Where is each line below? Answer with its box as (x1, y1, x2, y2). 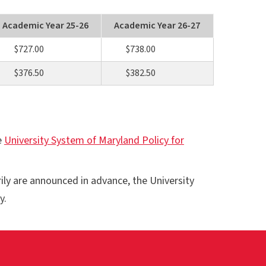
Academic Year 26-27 (114, 18, 200, 32)
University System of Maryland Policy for (4, 132, 184, 148)
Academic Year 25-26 (2, 18, 88, 32)
